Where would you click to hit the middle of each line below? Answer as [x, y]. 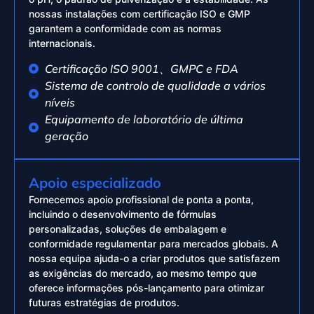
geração [66, 136]
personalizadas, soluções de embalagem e [128, 229]
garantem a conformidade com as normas [125, 28]
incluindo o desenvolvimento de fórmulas [123, 214]
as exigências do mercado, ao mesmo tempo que [143, 273]
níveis [60, 103]
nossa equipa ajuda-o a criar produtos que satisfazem [154, 259]
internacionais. [62, 43]
